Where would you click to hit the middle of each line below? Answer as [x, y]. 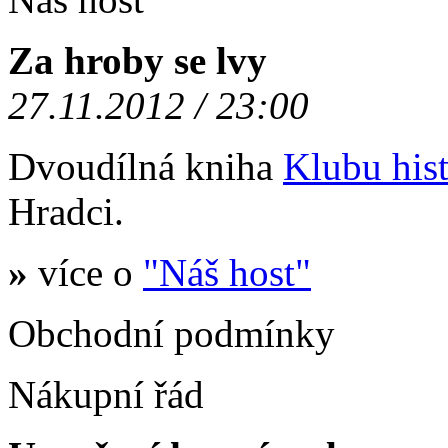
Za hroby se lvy [137, 60]
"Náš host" [227, 272]
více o [85, 272]
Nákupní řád [106, 394]
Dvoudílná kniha [145, 166]
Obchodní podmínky [171, 333]
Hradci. [66, 211]
